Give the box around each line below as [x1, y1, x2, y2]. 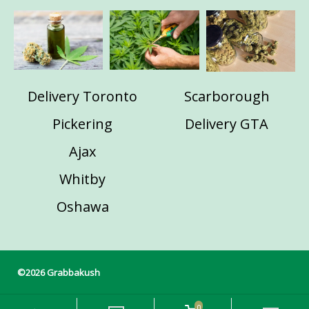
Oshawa [56, 197, 109, 216]
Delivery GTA [185, 114, 268, 133]
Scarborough [183, 86, 270, 106]
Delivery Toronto [28, 86, 137, 106]
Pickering [52, 114, 112, 133]
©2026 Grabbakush [17, 266, 100, 279]
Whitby [59, 169, 106, 188]
